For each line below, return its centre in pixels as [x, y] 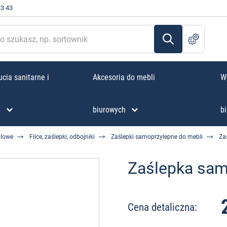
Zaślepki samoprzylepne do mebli [157, 137]
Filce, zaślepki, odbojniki [62, 137]
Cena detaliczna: [162, 207]
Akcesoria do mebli [124, 77]
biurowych [109, 110]
